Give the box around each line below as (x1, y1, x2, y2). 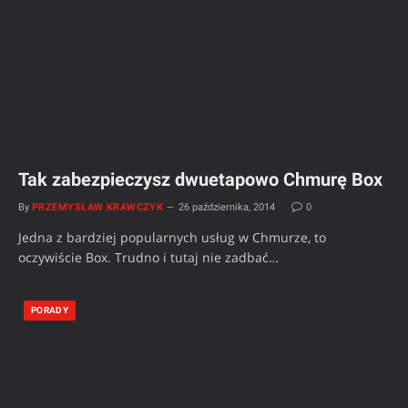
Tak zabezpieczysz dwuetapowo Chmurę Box (18, 168, 382, 190)
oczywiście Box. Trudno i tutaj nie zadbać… (18, 248, 279, 266)
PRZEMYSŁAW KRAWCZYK (32, 200, 164, 213)
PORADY (31, 304, 69, 315)
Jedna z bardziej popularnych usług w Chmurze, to (18, 228, 326, 246)
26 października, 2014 (178, 200, 276, 213)
